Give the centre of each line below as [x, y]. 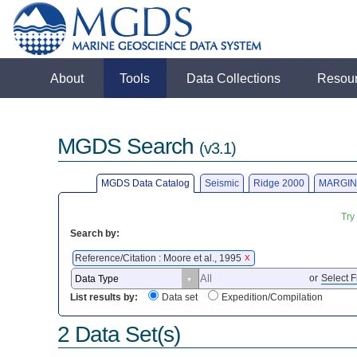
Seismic [222, 183]
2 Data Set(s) [119, 334]
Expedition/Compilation [273, 298]
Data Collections [234, 78]
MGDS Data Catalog [146, 183]
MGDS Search [129, 147]
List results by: [104, 298]
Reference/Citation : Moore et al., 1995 [160, 258]
